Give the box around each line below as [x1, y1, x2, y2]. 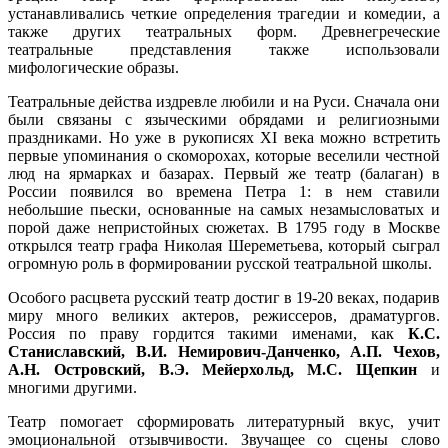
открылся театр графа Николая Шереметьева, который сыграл [8, 237, 440, 255]
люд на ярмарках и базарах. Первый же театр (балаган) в [8, 165, 440, 183]
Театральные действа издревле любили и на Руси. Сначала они [8, 93, 440, 111]
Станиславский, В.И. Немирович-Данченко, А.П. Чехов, [8, 343, 440, 361]
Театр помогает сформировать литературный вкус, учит [8, 413, 440, 431]
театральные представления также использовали [8, 41, 440, 59]
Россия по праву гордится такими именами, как [8, 325, 408, 343]
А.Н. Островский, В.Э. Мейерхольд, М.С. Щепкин [8, 361, 418, 379]
